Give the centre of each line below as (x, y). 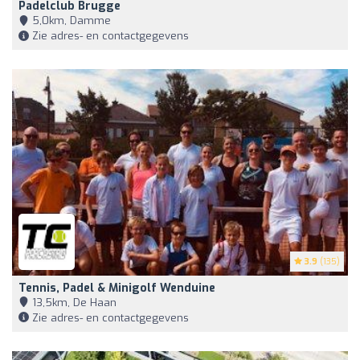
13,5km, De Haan (73, 302)
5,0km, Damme (70, 20)
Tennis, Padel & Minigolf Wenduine (117, 288)
